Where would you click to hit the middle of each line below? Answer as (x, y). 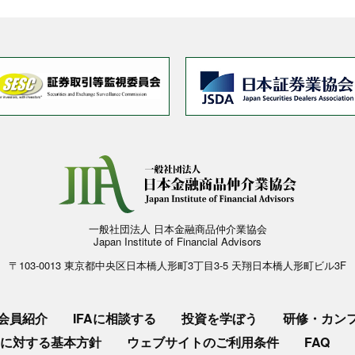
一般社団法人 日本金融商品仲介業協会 (177, 229)
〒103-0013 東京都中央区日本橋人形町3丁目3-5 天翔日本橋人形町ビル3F (177, 265)
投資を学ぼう (219, 319)
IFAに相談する (114, 319)
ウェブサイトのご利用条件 (203, 342)
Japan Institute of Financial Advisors (177, 242)
